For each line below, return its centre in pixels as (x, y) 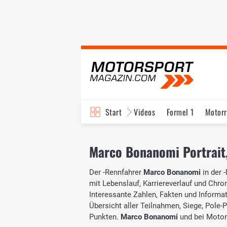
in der (212, 172)
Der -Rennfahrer (116, 172)
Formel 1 (180, 112)
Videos (145, 112)
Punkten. (105, 217)
